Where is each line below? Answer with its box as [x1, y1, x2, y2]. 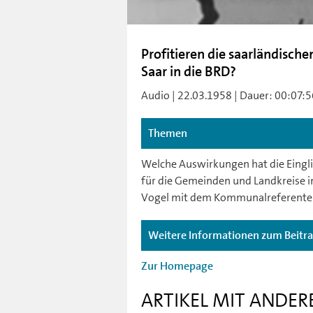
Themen [148, 126, 187, 140]
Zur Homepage [141, 259, 213, 273]
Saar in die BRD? [141, 61, 236, 80]
